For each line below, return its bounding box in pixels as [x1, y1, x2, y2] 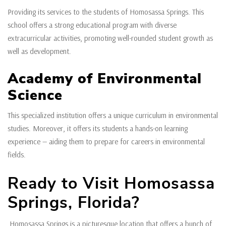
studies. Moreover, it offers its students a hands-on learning [8, 124, 188, 134]
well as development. [8, 46, 71, 56]
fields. [8, 150, 26, 160]
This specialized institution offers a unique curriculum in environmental [8, 110, 218, 121]
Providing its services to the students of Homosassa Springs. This [8, 7, 204, 17]
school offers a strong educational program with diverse [8, 20, 177, 30]
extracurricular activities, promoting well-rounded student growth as [8, 33, 213, 43]
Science [8, 86, 63, 105]
